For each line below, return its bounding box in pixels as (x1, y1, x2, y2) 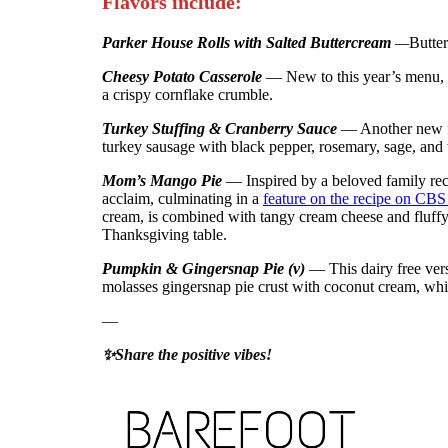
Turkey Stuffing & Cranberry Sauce (102, 120, 337, 137)
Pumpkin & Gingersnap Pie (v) (102, 260, 309, 277)
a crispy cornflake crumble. (102, 86, 277, 103)
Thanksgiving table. (102, 226, 227, 243)
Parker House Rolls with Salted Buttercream (102, 34, 395, 51)
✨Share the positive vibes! (102, 346, 272, 363)
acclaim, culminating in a (102, 190, 263, 207)
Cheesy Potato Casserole (102, 68, 262, 85)
